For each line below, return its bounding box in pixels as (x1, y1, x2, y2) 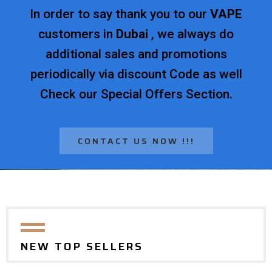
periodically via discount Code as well (30, 66, 242, 81)
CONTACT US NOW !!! (77, 134, 195, 148)
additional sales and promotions (45, 46, 227, 61)
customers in (38, 26, 116, 41)
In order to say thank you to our (30, 6, 210, 21)
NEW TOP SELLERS (21, 238, 143, 256)
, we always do (148, 26, 234, 41)
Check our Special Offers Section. (39, 86, 233, 101)
